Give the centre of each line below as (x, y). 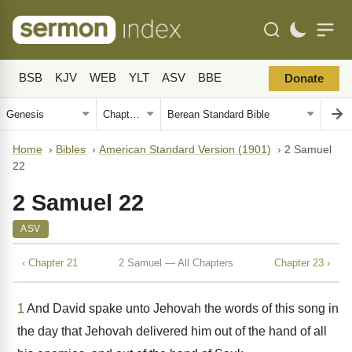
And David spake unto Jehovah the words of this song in (181, 308)
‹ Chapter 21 (50, 262)
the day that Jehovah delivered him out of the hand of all (172, 331)
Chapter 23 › (302, 262)
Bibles (71, 150)
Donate (304, 79)
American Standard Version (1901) (185, 150)
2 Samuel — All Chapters (176, 262)
